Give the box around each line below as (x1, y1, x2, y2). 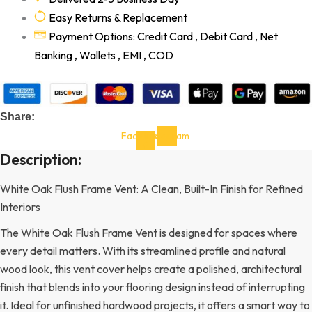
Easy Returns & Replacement (48, 10, 187, 24)
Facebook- (120, 129, 170, 142)
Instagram (144, 129, 189, 142)
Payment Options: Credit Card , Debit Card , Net (48, 29, 278, 43)
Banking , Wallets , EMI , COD (34, 47, 174, 62)
